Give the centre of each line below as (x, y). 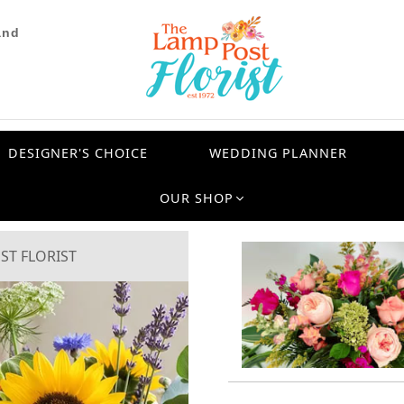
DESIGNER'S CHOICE (78, 152)
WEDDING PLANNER (278, 152)
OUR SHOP (197, 197)
